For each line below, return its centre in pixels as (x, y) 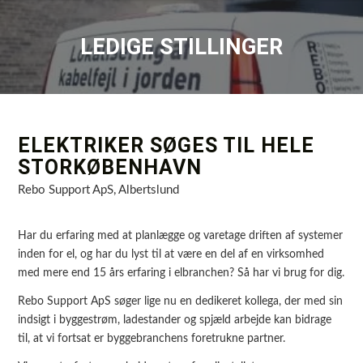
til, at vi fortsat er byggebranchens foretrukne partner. (152, 339)
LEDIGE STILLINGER (181, 47)
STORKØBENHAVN (110, 167)
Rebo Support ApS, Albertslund (99, 190)
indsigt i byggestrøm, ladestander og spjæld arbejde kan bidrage (175, 320)
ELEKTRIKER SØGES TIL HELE (167, 145)
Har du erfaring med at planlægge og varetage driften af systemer (181, 236)
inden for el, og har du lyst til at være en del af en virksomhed (171, 255)
